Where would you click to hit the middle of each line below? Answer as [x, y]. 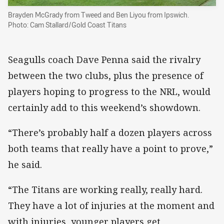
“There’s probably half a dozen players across [110, 133]
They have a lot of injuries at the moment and [111, 206]
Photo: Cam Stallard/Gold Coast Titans [67, 25]
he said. [25, 165]
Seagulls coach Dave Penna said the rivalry [104, 59]
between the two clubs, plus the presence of [106, 75]
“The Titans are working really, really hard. [105, 190]
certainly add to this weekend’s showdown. [104, 107]
